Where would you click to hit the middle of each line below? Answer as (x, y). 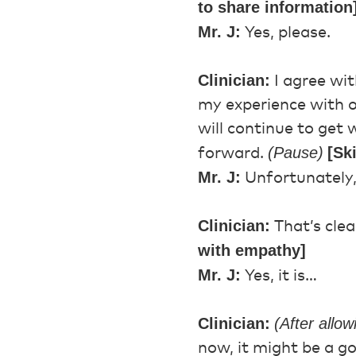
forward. (233, 153)
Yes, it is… (279, 276)
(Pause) (296, 153)
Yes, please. (286, 33)
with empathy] (252, 250)
